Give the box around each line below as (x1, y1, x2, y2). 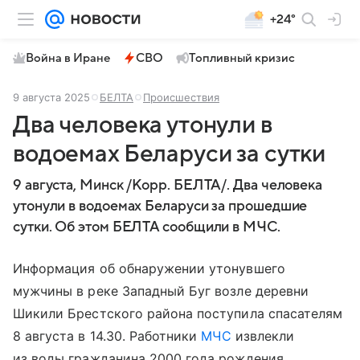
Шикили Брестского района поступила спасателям (13, 305, 343, 321)
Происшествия (143, 91, 219, 104)
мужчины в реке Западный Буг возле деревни (13, 283, 309, 299)
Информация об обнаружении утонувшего (13, 260, 285, 276)
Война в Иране (26, 51, 110, 64)
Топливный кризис (189, 51, 295, 64)
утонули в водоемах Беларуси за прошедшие (13, 198, 308, 214)
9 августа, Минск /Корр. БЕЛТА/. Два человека (13, 178, 323, 193)
